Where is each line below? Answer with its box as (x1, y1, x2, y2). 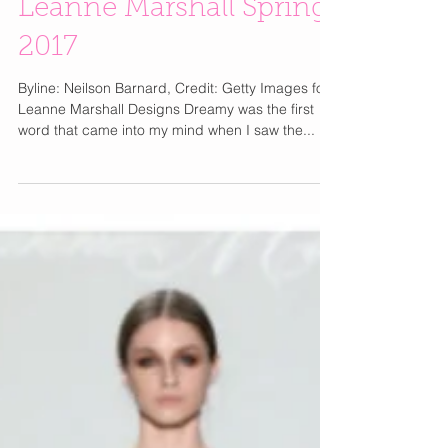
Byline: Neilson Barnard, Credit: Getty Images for (18, 159, 329, 177)
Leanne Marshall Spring (18, 75, 328, 103)
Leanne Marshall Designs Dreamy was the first (18, 180, 314, 198)
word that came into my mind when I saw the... (18, 201, 315, 219)
